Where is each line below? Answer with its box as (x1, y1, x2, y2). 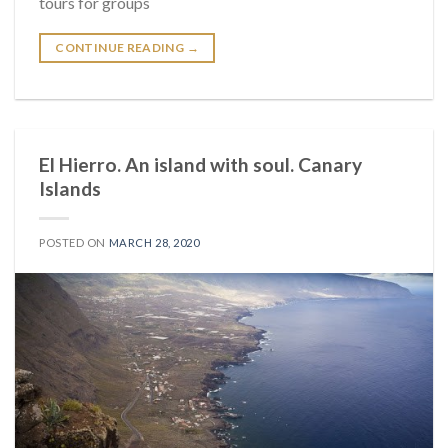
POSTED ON (39, 235, 109, 249)
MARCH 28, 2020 (108, 235, 200, 249)
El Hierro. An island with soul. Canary (39, 152, 362, 176)
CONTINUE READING (55, 39, 187, 55)
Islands (39, 176, 101, 200)
